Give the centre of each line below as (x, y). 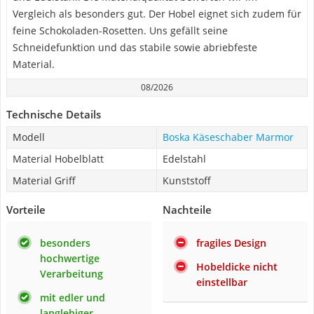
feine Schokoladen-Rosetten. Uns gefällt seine (120, 30)
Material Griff (44, 180)
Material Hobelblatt (58, 159)
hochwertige (70, 258)
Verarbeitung (71, 274)
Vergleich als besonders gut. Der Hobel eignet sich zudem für (157, 14)
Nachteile (187, 210)
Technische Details (54, 114)
